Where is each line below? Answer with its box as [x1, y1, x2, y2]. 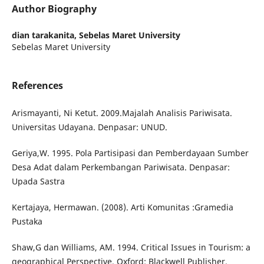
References [11, 79, 63, 93]
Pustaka [11, 216, 42, 227]
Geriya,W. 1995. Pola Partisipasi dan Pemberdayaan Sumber [11, 147, 249, 159]
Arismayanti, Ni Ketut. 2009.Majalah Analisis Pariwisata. [11, 107, 232, 119]
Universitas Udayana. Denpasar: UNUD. [11, 121, 167, 133]
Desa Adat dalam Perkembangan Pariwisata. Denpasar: [11, 161, 230, 173]
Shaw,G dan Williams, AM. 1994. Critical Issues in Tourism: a [11, 242, 250, 253]
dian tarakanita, [11, 29, 79, 41]
